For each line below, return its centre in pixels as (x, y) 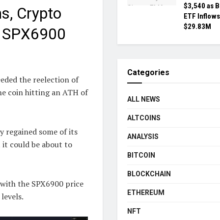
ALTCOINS (144, 118)
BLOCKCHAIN (149, 174)
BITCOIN (141, 155)
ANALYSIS (143, 137)
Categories (148, 73)
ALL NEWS (144, 99)
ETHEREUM (146, 193)
